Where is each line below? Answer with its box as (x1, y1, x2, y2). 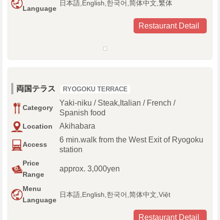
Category (23, 104, 53, 112)
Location (23, 122, 53, 131)
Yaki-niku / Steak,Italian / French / (59, 99, 175, 108)
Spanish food (59, 109, 106, 117)
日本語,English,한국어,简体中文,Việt (59, 191, 170, 199)
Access (23, 140, 47, 149)
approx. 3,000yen (59, 165, 120, 173)
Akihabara (59, 122, 95, 131)
